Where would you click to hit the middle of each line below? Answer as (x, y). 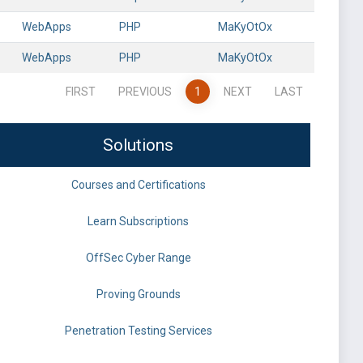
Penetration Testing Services (138, 331)
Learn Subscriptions (138, 221)
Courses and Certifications (138, 185)
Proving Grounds (138, 294)
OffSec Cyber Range (138, 258)
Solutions (138, 145)
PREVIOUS (145, 92)
